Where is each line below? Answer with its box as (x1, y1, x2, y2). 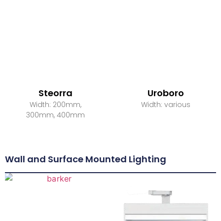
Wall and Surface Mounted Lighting (5, 153, 166, 166)
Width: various (141, 100, 190, 110)
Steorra (38, 87, 73, 100)
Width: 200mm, (29, 100, 81, 110)
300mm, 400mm (26, 110, 85, 120)
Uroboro (147, 87, 184, 100)
